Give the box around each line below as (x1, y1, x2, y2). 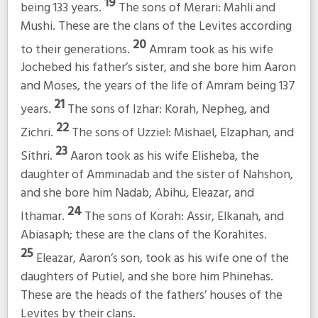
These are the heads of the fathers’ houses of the (20, 285, 283, 306)
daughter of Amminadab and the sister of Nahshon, (20, 164, 293, 185)
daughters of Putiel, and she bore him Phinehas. (20, 266, 273, 287)
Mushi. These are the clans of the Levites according (20, 16, 292, 37)
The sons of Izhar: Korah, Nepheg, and (67, 99, 270, 121)
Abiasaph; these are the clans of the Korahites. (20, 224, 267, 246)
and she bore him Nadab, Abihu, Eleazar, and (20, 182, 254, 204)
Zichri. (20, 123, 56, 144)
